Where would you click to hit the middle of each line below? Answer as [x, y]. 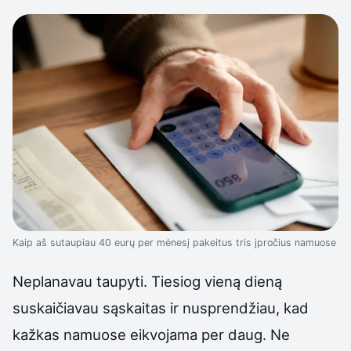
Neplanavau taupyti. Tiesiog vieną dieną [147, 282]
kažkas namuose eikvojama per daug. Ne [151, 335]
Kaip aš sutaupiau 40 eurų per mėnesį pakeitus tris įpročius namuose [174, 243]
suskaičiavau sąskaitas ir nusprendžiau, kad [161, 308]
